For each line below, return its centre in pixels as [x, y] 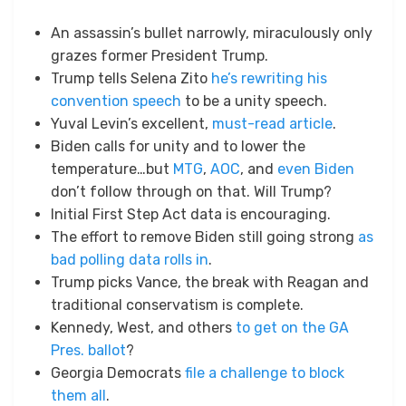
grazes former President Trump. [159, 56]
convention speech [116, 101]
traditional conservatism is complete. [177, 305]
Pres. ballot [88, 351]
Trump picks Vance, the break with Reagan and [210, 283]
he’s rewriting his [269, 79]
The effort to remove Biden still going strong [204, 237]
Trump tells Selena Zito [131, 79]
